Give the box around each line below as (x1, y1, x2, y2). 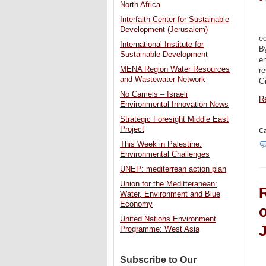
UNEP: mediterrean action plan (120, 165, 226, 174)
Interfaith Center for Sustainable (120, 15, 229, 24)
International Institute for (120, 40, 204, 49)
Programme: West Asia (120, 225, 199, 234)
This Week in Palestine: (120, 140, 202, 149)
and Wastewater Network (120, 75, 205, 84)
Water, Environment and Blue (120, 190, 220, 199)
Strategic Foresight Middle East (120, 115, 229, 124)
